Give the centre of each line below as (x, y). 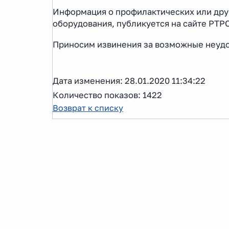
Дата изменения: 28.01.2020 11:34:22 (129, 81)
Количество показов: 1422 (107, 95)
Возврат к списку (88, 108)
